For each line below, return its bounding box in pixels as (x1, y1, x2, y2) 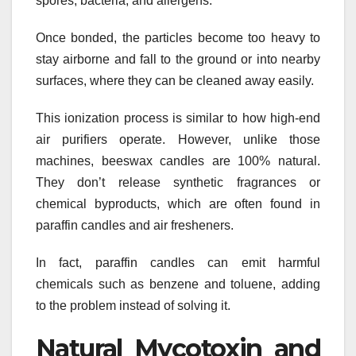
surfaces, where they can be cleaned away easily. (36, 74, 314, 88)
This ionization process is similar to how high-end (36, 111, 320, 126)
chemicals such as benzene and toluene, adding (36, 277, 320, 292)
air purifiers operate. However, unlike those (36, 133, 320, 147)
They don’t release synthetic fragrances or (36, 176, 320, 190)
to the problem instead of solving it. (36, 299, 230, 313)
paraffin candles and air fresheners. (36, 219, 234, 233)
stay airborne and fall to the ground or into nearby (36, 52, 320, 67)
